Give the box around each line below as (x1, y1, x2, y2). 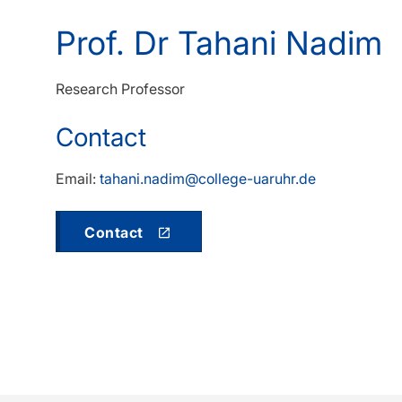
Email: (56, 169, 100, 188)
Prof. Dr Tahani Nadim (56, 22, 382, 63)
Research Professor (56, 79, 185, 98)
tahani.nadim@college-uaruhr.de (100, 169, 316, 188)
